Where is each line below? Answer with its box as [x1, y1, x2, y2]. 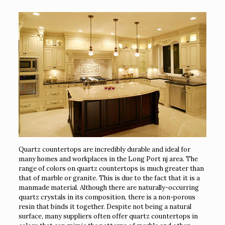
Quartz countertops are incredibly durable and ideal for [18, 145, 190, 154]
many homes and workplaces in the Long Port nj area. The [18, 155, 198, 164]
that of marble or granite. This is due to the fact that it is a [18, 174, 200, 183]
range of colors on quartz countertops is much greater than [18, 164, 204, 173]
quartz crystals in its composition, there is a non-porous [18, 193, 195, 202]
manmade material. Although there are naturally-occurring [18, 183, 199, 192]
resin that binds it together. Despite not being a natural [18, 202, 191, 211]
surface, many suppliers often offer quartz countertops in [18, 212, 198, 221]
